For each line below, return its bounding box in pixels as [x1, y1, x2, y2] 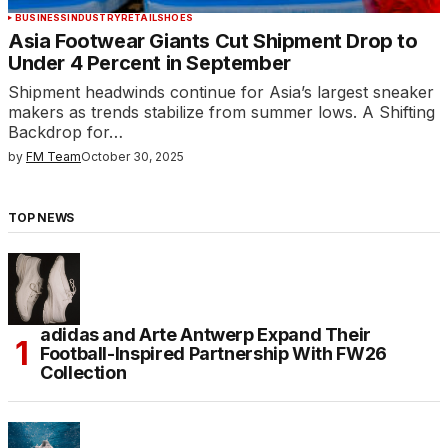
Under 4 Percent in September [8, 51, 291, 76]
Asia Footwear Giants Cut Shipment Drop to [8, 29, 418, 54]
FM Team [26, 149, 81, 165]
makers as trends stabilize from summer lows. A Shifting [8, 102, 435, 123]
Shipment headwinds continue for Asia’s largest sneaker [8, 82, 434, 103]
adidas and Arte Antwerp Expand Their [40, 324, 372, 346]
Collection [40, 362, 127, 384]
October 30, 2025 [81, 149, 184, 165]
